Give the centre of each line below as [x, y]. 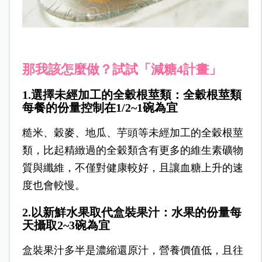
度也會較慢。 [54, 185]
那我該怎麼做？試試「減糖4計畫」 [122, 69]
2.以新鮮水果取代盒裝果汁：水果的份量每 [132, 212]
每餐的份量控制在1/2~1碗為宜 [100, 107]
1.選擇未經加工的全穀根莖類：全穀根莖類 [132, 94]
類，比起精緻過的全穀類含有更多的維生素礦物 [132, 150]
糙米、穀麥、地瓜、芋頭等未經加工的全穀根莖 [132, 132]
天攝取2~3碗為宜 [66, 225]
